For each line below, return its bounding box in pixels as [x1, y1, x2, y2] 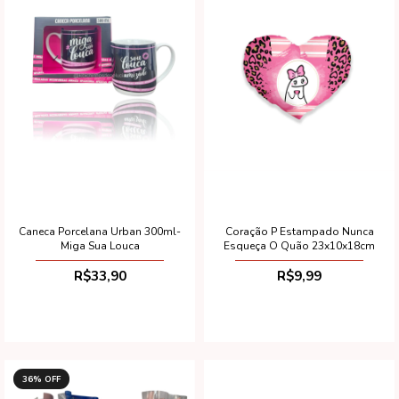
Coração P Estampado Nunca [224, 224, 374, 239]
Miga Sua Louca [60, 238, 140, 253]
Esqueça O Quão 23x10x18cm [224, 238, 375, 253]
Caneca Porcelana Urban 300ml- [19, 224, 181, 239]
